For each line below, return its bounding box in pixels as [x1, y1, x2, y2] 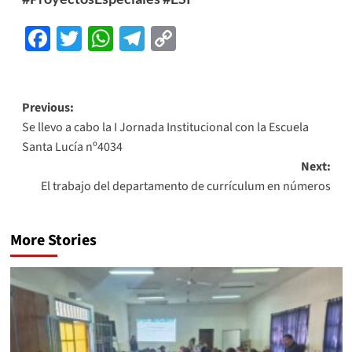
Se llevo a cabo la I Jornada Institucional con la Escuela [21, 118, 309, 136]
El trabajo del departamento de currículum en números [40, 177, 331, 195]
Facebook [49, 22, 158, 53]
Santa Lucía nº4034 [21, 137, 123, 156]
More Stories [9, 229, 97, 251]
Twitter [81, 22, 163, 53]
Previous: [21, 98, 74, 116]
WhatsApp [112, 22, 232, 53]
